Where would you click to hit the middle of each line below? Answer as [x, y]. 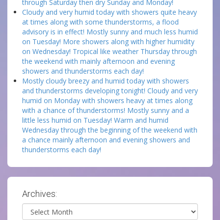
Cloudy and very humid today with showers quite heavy [110, 12]
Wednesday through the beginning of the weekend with [110, 130]
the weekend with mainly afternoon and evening [98, 61]
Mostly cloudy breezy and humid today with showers [106, 81]
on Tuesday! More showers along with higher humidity [108, 41]
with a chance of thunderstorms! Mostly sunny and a [106, 110]
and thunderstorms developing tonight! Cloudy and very [110, 91]
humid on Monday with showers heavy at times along [107, 100]
